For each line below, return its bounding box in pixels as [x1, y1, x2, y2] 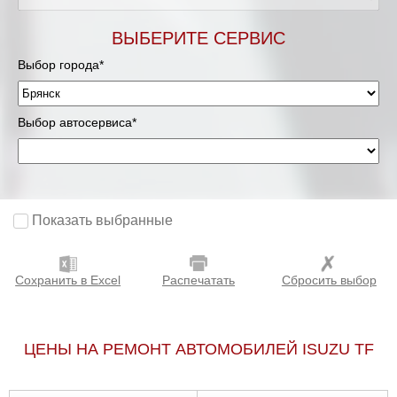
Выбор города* [18, 58, 104, 72]
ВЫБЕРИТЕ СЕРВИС [112, 28, 285, 48]
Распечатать [161, 273, 235, 288]
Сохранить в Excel [15, 273, 121, 288]
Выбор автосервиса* [18, 115, 136, 129]
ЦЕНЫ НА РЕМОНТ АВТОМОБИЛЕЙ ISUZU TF [23, 340, 374, 359]
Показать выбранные [32, 213, 173, 229]
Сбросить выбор [281, 273, 377, 288]
